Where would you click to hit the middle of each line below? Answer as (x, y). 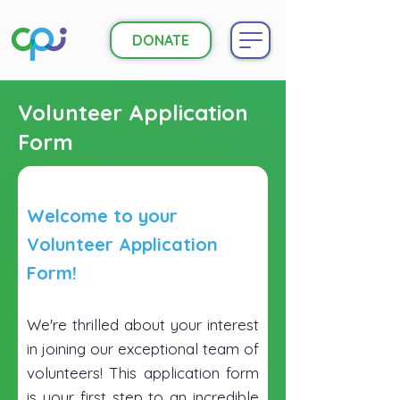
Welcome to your (102, 216)
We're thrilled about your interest (143, 325)
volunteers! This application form (143, 373)
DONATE (161, 40)
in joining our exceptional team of (143, 349)
